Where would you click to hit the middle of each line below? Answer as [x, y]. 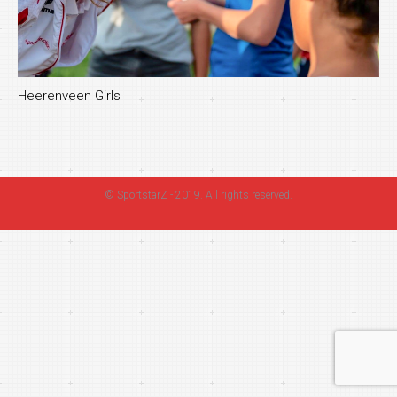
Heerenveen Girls [69, 96]
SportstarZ [142, 195]
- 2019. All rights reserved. [230, 195]
